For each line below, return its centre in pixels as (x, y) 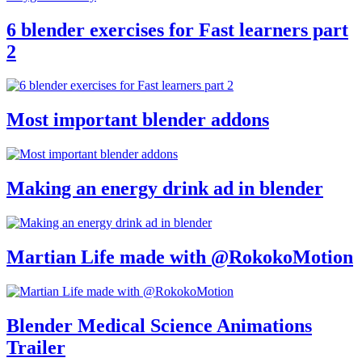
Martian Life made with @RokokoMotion (180, 257)
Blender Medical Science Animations (159, 325)
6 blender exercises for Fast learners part (177, 29)
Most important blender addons (138, 120)
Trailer (36, 347)
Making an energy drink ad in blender (165, 189)
